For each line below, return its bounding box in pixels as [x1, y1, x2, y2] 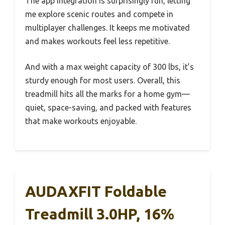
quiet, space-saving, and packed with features [25, 103, 191, 113]
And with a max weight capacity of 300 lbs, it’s [25, 62, 194, 72]
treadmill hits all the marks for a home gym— [25, 89, 190, 99]
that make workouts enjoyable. [25, 117, 137, 126]
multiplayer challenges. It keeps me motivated [25, 23, 190, 33]
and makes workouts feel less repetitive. [25, 37, 170, 46]
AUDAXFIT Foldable [25, 183, 167, 200]
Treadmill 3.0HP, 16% [25, 205, 174, 223]
